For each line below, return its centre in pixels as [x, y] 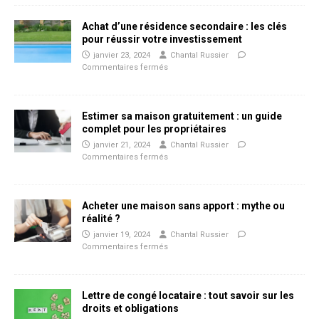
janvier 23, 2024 [122, 55]
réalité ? [101, 218]
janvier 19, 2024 [122, 234]
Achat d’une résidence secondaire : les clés [184, 26]
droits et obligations [130, 308]
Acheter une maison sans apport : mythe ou [183, 205]
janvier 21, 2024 [122, 145]
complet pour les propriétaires [154, 129]
